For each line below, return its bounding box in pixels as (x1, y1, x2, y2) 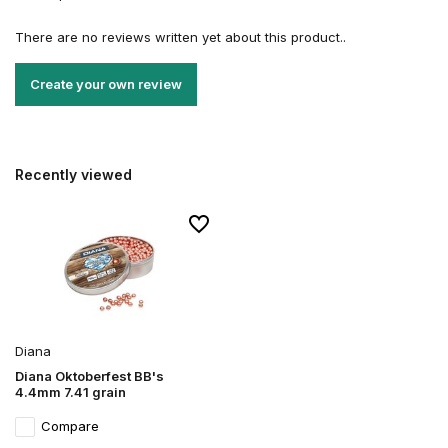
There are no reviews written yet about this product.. (15, 29, 346, 45)
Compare (41, 418, 99, 435)
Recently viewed (15, 166, 132, 183)
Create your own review (30, 76, 182, 92)
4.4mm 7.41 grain (15, 384, 126, 401)
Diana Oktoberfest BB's (15, 368, 164, 385)
